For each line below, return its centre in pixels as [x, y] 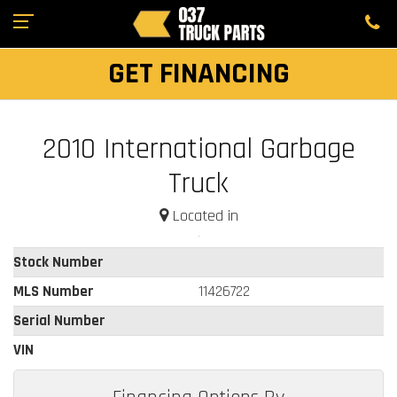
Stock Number [58, 262]
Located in [203, 215]
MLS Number [54, 291]
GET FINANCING [198, 74]
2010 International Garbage [198, 148]
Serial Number [59, 320]
